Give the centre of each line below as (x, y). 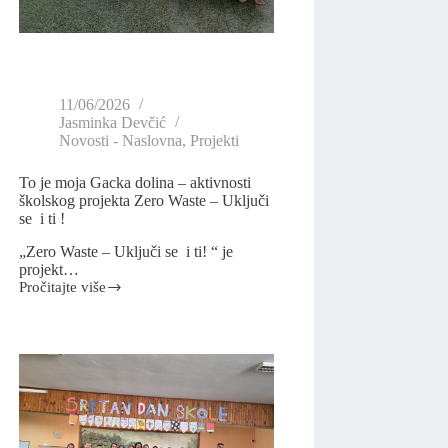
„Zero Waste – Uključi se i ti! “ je (126, 252)
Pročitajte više (63, 287)
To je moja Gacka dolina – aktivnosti (135, 183)
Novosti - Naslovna (121, 141)
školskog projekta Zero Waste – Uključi (144, 201)
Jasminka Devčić (113, 123)
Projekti (215, 141)
